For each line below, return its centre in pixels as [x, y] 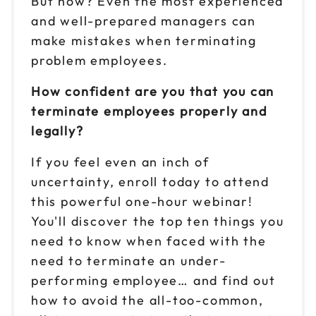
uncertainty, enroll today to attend [150, 181]
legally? [57, 130]
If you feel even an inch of [120, 162]
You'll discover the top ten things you [158, 221]
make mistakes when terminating [144, 40]
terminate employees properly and [149, 111]
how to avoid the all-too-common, [147, 300]
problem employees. [99, 60]
